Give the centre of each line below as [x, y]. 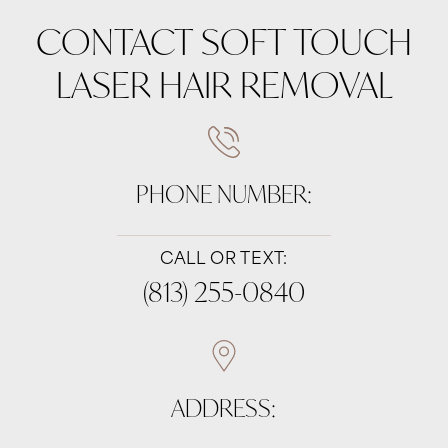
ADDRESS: [224, 407]
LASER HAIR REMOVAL [224, 84]
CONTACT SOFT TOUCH [224, 41]
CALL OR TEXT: [224, 259]
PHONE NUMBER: [223, 193]
